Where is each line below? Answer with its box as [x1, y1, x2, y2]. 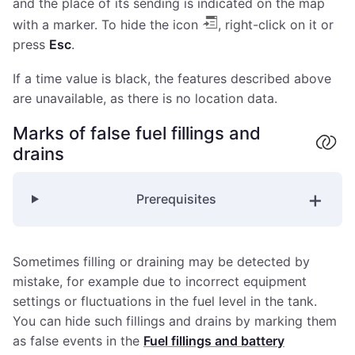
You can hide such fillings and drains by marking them [13, 312, 337, 329]
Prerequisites [136, 190, 216, 207]
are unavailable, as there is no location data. [13, 90, 277, 106]
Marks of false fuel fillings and [13, 122, 261, 143]
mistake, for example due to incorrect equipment [13, 273, 307, 289]
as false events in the [13, 332, 143, 349]
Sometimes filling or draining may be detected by [13, 253, 310, 269]
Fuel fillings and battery [143, 332, 284, 349]
